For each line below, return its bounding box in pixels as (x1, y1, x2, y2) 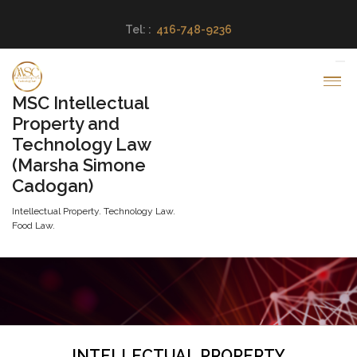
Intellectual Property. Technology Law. (12, 206, 175, 217)
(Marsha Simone (12, 155, 146, 175)
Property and (12, 113, 120, 134)
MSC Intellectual (12, 92, 148, 113)
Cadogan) (12, 175, 93, 196)
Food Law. (12, 220, 55, 231)
